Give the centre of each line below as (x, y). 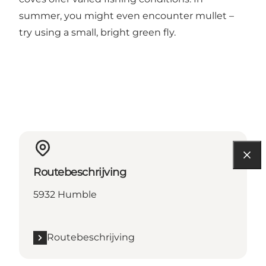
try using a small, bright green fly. (97, 33)
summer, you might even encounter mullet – (126, 16)
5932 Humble (65, 195)
